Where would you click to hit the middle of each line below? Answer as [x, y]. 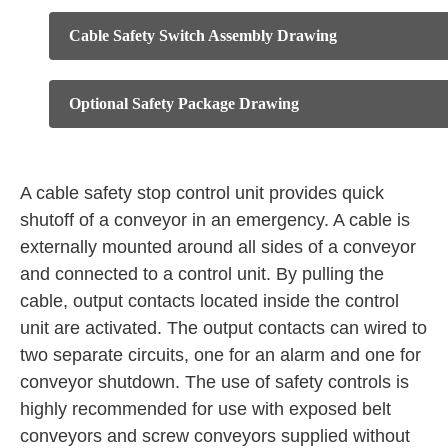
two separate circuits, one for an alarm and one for [220, 355]
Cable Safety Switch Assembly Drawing [203, 35]
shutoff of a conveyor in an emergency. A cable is [215, 220]
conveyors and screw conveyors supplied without [215, 436]
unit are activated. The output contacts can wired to [223, 328]
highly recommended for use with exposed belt [205, 409]
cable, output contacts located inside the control [209, 301]
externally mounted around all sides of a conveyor [218, 247]
